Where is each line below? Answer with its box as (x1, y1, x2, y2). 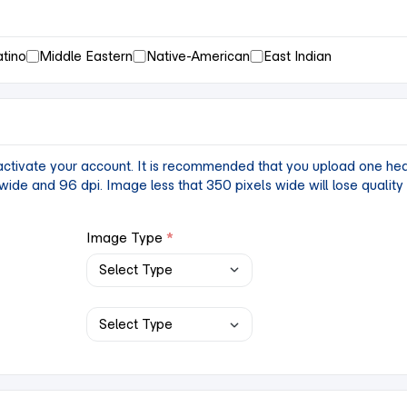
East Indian (263, 47, 332, 65)
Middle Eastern (39, 47, 134, 65)
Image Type (86, 229, 164, 247)
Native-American (146, 47, 251, 65)
